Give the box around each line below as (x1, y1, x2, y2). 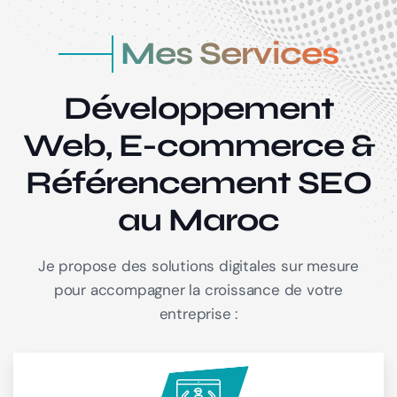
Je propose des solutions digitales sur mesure (38, 256, 359, 276)
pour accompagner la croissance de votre (53, 280, 344, 300)
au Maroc (118, 201, 279, 240)
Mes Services (121, 35, 339, 74)
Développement (63, 90, 334, 128)
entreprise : (159, 304, 238, 324)
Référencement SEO (26, 164, 371, 203)
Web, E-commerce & (22, 127, 375, 166)
